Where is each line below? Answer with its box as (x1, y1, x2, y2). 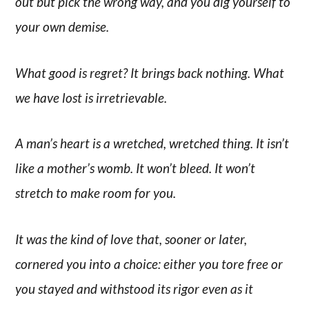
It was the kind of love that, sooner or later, (15, 231, 248, 248)
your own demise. (15, 18, 110, 34)
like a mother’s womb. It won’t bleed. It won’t (15, 160, 256, 177)
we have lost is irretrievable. (15, 89, 168, 106)
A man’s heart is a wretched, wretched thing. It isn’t (15, 135, 290, 152)
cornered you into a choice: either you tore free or (15, 256, 283, 272)
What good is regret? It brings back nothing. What (15, 64, 285, 81)
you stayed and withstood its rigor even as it (15, 281, 254, 297)
